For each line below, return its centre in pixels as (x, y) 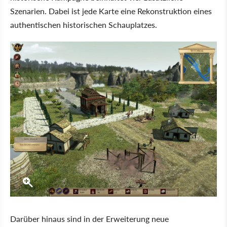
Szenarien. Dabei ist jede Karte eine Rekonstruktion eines (111, 11)
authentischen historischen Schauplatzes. (84, 25)
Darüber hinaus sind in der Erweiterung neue (89, 219)
